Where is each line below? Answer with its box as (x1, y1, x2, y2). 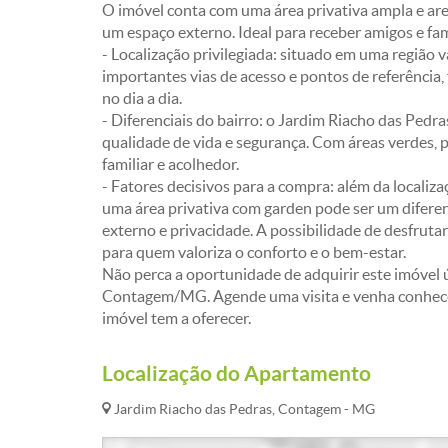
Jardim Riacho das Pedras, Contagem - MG (111, 401, 375, 417)
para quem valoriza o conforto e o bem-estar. (102, 243, 406, 261)
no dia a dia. (102, 89, 182, 107)
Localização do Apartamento (102, 361, 371, 385)
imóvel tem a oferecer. (102, 309, 251, 327)
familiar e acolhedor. (102, 155, 239, 173)
